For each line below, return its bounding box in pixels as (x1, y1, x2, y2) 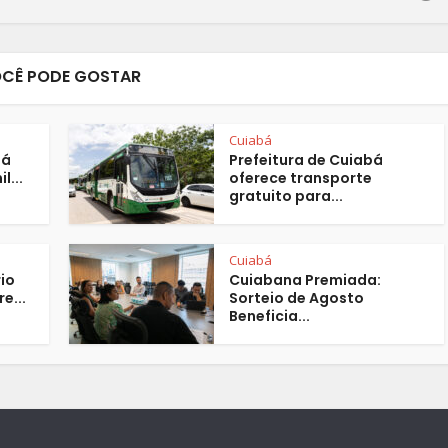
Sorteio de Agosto (229, 288, 364, 308)
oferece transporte (229, 168, 372, 188)
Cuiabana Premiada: (229, 270, 381, 290)
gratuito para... (229, 186, 343, 206)
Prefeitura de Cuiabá (229, 150, 383, 170)
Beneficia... (229, 306, 310, 326)
